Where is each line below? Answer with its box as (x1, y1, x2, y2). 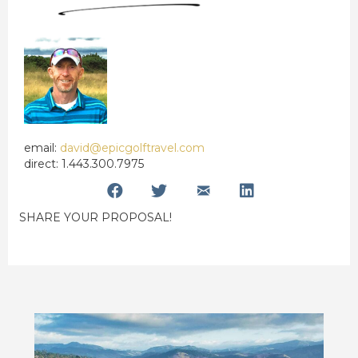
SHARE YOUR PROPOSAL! (19, 210, 172, 225)
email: (24, 141, 60, 156)
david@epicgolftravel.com (60, 141, 205, 156)
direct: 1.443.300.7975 (24, 157, 144, 172)
